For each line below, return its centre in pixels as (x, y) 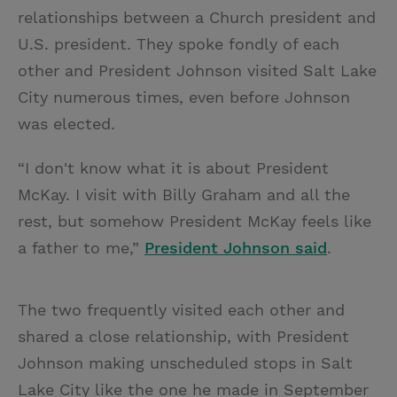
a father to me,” (81, 247)
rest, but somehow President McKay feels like (195, 221)
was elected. (66, 123)
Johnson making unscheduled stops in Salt (185, 362)
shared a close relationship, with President (183, 336)
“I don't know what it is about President (173, 167)
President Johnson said (236, 247)
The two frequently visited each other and (181, 309)
